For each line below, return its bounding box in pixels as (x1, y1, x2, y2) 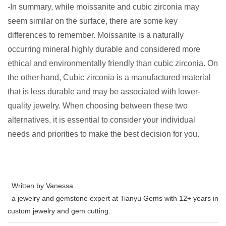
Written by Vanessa (8, 182, 73, 190)
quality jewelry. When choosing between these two (8, 101, 188, 110)
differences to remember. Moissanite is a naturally (8, 31, 184, 40)
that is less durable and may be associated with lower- (8, 87, 200, 96)
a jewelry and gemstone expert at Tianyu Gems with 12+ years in (8, 194, 218, 203)
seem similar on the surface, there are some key (8, 17, 178, 26)
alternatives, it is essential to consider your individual (8, 116, 195, 125)
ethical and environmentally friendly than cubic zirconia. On (8, 59, 218, 68)
